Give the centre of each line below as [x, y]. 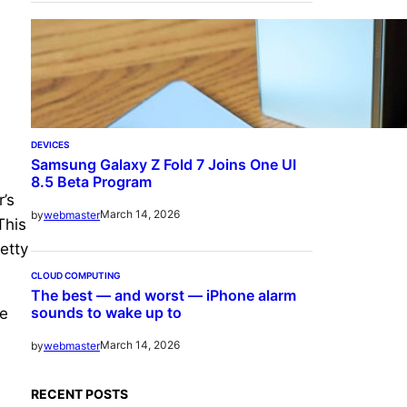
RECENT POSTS [79, 394]
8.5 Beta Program [91, 181]
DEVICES [50, 144]
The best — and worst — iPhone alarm [164, 295]
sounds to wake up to [106, 312]
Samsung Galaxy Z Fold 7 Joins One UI [164, 164]
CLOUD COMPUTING [76, 275]
